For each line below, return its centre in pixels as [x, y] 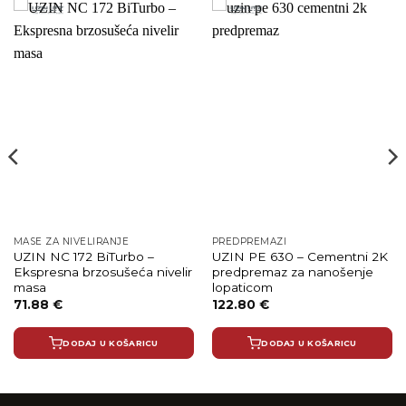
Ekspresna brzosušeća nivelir [102, 272]
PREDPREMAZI [249, 241]
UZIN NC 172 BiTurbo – [83, 257]
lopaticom [242, 288]
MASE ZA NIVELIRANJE [71, 241]
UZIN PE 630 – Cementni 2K [300, 257]
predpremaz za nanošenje [292, 272]
